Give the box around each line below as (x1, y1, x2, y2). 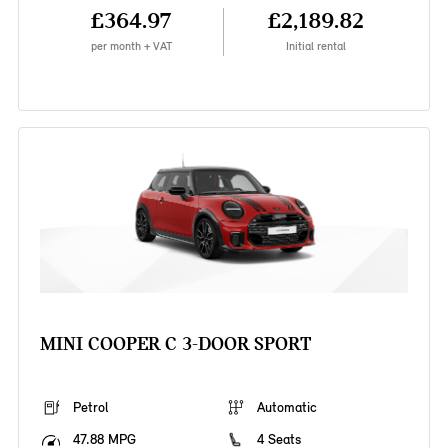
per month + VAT (90, 39, 172, 54)
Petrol (72, 399, 108, 417)
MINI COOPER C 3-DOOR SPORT (39, 332, 311, 356)
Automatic (257, 399, 317, 417)
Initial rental (286, 39, 347, 54)
